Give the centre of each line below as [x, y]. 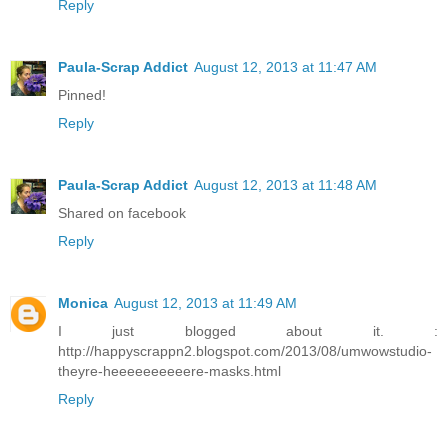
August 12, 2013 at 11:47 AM [285, 66]
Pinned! [82, 94]
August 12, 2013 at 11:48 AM [285, 184]
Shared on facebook [122, 212]
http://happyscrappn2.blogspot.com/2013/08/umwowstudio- [245, 350]
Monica [83, 302]
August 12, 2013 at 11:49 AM [205, 302]
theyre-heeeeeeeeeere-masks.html [169, 370]
